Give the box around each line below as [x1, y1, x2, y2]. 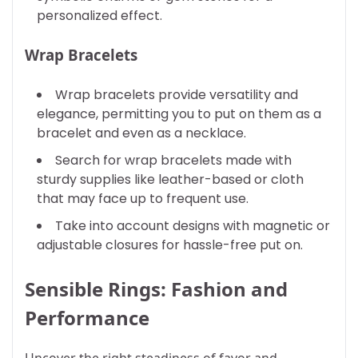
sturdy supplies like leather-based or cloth [37, 170, 304, 189]
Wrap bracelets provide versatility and [55, 86, 298, 105]
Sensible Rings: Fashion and [25, 275, 288, 302]
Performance [25, 304, 149, 331]
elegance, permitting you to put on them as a [37, 105, 321, 124]
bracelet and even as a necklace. [37, 124, 246, 143]
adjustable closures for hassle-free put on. [37, 236, 303, 255]
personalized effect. [37, 6, 162, 25]
